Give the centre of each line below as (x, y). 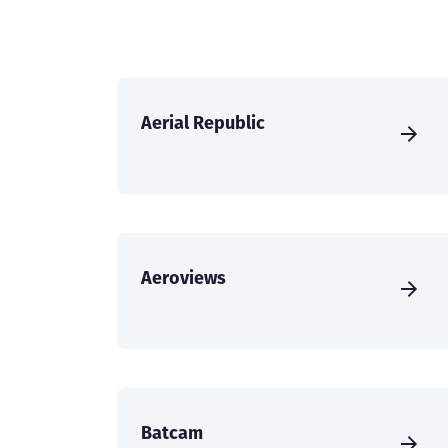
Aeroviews (183, 278)
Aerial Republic (203, 123)
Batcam (172, 433)
